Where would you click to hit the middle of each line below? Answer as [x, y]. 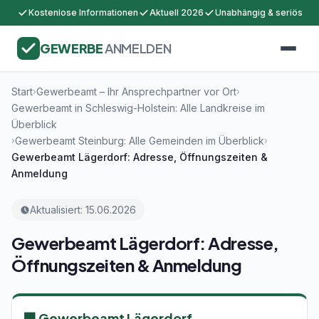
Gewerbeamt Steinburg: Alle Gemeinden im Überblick [140, 141]
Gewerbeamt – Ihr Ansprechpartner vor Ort [136, 91]
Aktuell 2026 [176, 12]
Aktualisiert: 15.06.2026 [83, 210]
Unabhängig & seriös [258, 12]
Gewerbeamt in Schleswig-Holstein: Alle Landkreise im [138, 108]
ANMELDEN [138, 48]
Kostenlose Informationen [83, 12]
